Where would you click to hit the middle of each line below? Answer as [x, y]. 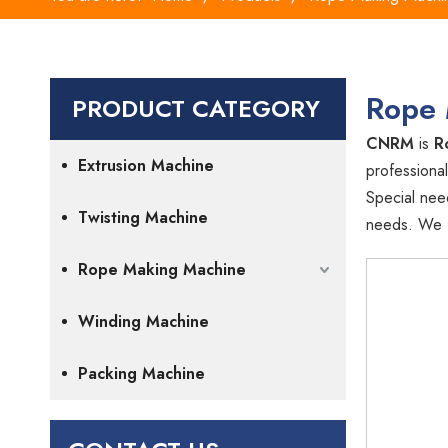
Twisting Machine [143, 217]
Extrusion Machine [146, 165]
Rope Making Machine [162, 269]
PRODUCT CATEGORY [196, 108]
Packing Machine [141, 373]
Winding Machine [143, 321]
